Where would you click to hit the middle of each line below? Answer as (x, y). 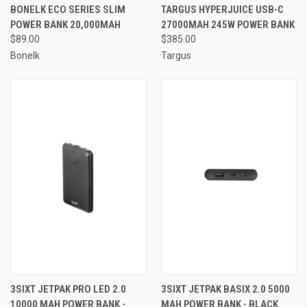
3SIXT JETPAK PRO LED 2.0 (68, 289)
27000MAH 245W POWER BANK (228, 24)
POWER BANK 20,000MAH (65, 24)
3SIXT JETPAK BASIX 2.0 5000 (225, 289)
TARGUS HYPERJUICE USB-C (222, 9)
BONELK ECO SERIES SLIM (68, 9)
